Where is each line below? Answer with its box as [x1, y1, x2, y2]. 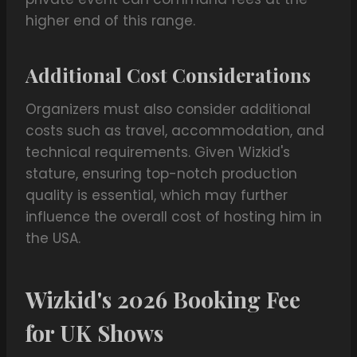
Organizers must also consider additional [25, 100, 311, 120]
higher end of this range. [25, 11, 195, 31]
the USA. [25, 229, 80, 249]
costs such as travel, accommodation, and [25, 121, 324, 141]
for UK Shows [25, 318, 163, 348]
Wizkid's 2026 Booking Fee [25, 284, 300, 315]
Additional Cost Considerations [25, 62, 311, 88]
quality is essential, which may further [25, 186, 288, 206]
